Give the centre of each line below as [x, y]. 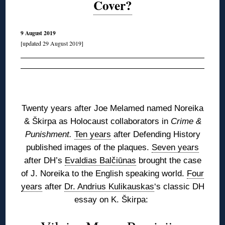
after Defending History [155, 135]
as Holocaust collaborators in [115, 122]
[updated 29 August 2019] [52, 43]
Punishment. [49, 135]
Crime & [186, 122]
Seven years [175, 148]
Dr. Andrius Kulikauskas [109, 187]
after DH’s [44, 161]
